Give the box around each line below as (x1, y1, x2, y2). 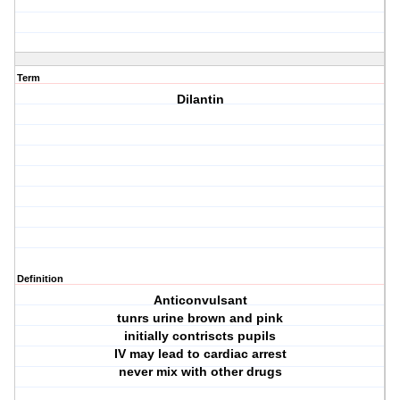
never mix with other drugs (118, 364, 282, 379)
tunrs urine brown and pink (117, 311, 284, 326)
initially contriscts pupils (124, 329, 277, 344)
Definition (17, 273, 63, 285)
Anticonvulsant (153, 293, 247, 308)
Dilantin (176, 92, 224, 107)
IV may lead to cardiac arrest (113, 346, 287, 362)
